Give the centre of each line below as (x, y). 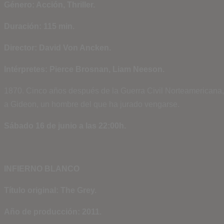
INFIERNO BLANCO (42, 169)
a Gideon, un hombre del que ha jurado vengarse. (92, 104)
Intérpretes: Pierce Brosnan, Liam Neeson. (84, 69)
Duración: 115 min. (39, 26)
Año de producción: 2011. (53, 212)
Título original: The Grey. (50, 190)
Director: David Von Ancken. (57, 48)
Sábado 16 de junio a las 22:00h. (65, 126)
